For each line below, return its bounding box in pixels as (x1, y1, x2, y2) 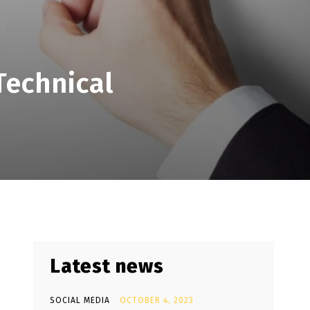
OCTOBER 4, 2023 (120, 295, 194, 305)
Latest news (50, 255, 164, 277)
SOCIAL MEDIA (50, 295, 110, 305)
